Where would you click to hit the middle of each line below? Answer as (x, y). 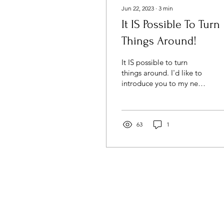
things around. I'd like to (162, 73)
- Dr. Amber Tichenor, (157, 104)
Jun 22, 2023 (138, 8)
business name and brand (163, 94)
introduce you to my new (162, 83)
